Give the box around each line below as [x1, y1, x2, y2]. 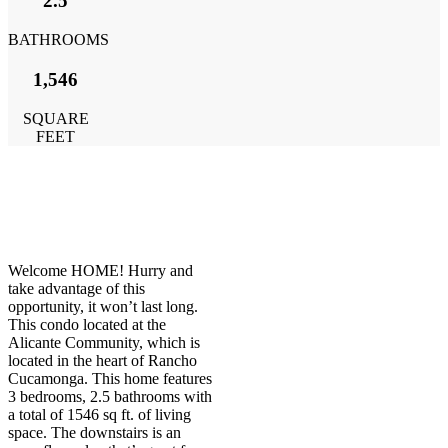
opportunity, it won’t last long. [8, 297, 198, 315]
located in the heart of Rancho [8, 351, 197, 369]
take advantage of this [8, 279, 145, 297]
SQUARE [22, 109, 89, 127]
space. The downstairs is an [8, 423, 181, 441]
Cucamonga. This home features [8, 369, 212, 387]
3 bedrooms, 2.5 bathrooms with [8, 387, 212, 405]
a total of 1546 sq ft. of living [8, 405, 191, 423]
